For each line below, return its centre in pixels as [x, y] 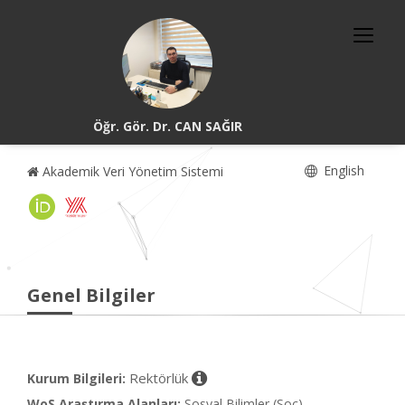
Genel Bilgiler [91, 295]
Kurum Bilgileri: [76, 378]
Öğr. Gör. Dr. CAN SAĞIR [167, 126]
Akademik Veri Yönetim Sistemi [131, 171]
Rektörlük [160, 378]
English [342, 170]
